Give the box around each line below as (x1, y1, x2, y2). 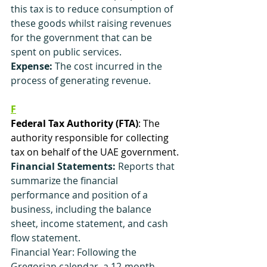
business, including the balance (11, 203, 154, 216)
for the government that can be (11, 31, 154, 44)
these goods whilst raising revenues (11, 17, 174, 30)
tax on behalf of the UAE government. (11, 145, 179, 159)
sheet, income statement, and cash (11, 217, 170, 230)
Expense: (11, 60, 52, 73)
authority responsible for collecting (11, 131, 171, 144)
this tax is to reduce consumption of (11, 2, 175, 15)
